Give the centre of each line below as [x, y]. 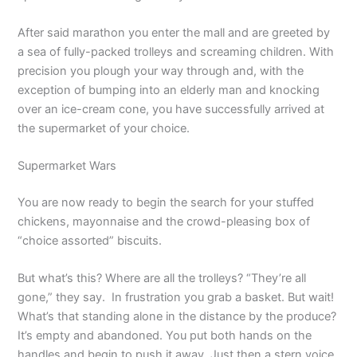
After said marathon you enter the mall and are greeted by [174, 32]
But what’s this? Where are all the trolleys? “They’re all [162, 279]
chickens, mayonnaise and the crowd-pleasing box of [164, 222]
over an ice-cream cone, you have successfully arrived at [171, 109]
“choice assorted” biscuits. [90, 241]
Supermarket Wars [67, 166]
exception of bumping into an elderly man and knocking [169, 90]
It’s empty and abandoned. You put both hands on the [165, 336]
